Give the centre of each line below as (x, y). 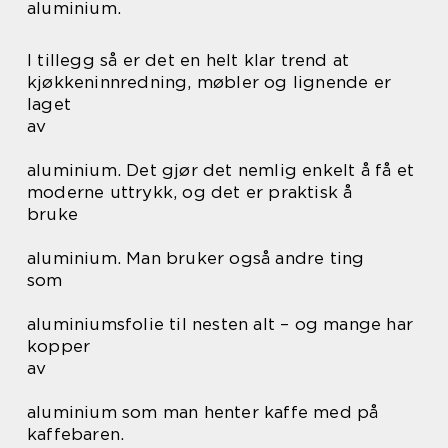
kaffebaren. (76, 434)
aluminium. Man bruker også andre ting (196, 258)
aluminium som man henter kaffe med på (203, 412)
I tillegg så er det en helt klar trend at (188, 60)
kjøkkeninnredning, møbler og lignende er (209, 82)
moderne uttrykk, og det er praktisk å (190, 192)
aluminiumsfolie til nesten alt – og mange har (220, 324)
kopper (59, 346)
